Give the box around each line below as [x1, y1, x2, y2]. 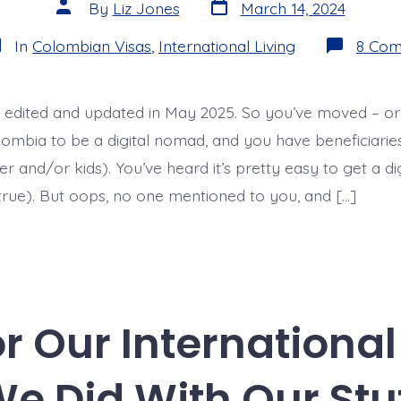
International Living [158, 35, 295, 55]
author [55, 10, 104, 30]
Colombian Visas [32, 35, 151, 55]
